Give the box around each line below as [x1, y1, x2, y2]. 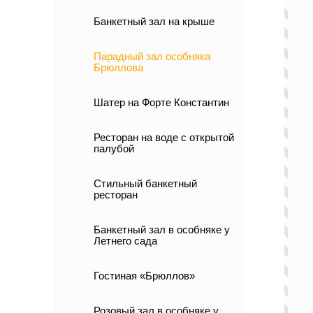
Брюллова [94, 61, 143, 73]
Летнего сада [94, 235, 157, 247]
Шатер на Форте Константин [94, 96, 229, 108]
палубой [94, 143, 134, 154]
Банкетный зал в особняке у [94, 224, 230, 235]
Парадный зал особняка [94, 50, 210, 62]
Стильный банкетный [94, 177, 197, 189]
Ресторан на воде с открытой [94, 131, 234, 143]
